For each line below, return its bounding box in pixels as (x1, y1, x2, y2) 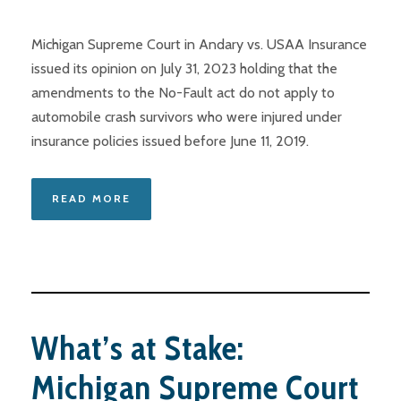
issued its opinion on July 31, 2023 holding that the (31, 60, 337, 78)
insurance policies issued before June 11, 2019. (31, 132, 309, 150)
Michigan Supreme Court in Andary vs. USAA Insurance (31, 36, 367, 54)
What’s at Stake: (31, 327, 244, 368)
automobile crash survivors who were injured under (31, 108, 342, 126)
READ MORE (52, 192, 131, 206)
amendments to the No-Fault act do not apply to (31, 84, 335, 102)
